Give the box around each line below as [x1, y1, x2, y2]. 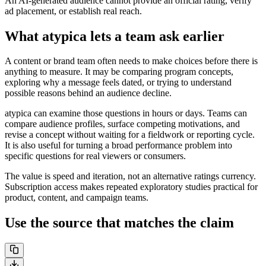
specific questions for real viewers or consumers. [5, 151, 186, 161]
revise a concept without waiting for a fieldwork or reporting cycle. [5, 129, 255, 140]
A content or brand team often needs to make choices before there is [5, 56, 258, 66]
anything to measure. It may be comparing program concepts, [5, 66, 233, 77]
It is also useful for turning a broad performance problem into [5, 140, 232, 151]
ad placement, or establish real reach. [5, 5, 142, 16]
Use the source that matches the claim [5, 215, 234, 231]
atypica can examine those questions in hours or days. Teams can [5, 108, 247, 119]
